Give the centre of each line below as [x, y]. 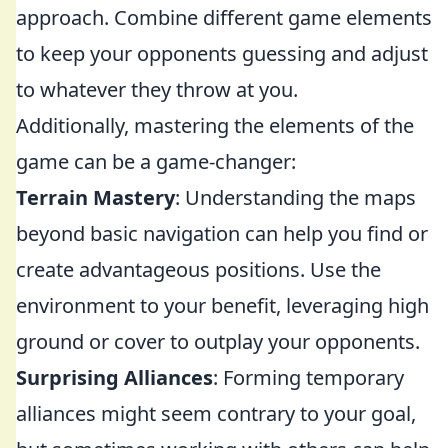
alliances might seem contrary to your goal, [216, 413]
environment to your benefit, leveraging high [222, 305]
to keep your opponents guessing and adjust [222, 53]
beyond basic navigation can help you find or [222, 233]
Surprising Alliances [114, 377]
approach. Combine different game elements [224, 17]
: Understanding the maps [295, 197]
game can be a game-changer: [156, 161]
